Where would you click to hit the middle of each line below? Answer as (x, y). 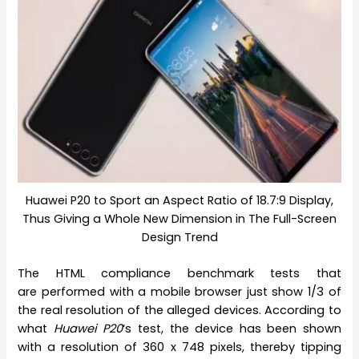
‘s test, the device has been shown (232, 329)
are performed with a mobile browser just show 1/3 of (179, 292)
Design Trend (179, 238)
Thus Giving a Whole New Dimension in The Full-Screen (179, 219)
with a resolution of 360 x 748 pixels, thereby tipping (179, 347)
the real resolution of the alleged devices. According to (179, 311)
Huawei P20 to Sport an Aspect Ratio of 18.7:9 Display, (179, 201)
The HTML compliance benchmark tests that (179, 274)
